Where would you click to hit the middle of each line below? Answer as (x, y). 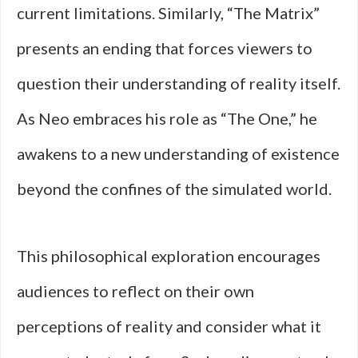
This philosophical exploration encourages (169, 256)
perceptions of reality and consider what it (169, 326)
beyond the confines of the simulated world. (174, 189)
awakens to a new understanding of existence (178, 153)
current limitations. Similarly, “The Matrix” (168, 13)
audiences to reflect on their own (135, 291)
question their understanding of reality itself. (179, 83)
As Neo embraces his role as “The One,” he (167, 118)
